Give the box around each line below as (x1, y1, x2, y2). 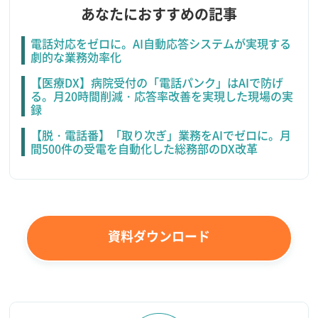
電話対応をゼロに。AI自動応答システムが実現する (30, 35, 291, 53)
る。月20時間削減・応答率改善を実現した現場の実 (30, 87, 293, 105)
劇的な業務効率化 (30, 48, 121, 66)
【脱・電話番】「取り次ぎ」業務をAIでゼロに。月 (30, 126, 291, 144)
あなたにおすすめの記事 (81, 4, 237, 25)
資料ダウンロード (108, 226, 210, 246)
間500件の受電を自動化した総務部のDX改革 (30, 140, 258, 158)
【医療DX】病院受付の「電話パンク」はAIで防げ (30, 74, 283, 92)
